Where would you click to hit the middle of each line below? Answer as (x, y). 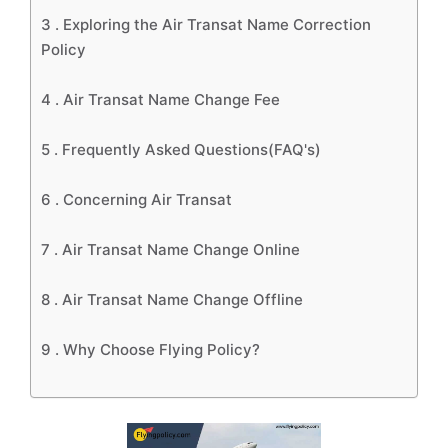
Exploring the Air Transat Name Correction (217, 24)
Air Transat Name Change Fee (171, 99)
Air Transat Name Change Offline (182, 299)
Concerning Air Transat (147, 199)
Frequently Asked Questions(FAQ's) (191, 149)
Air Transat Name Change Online (181, 249)
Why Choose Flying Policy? (161, 349)
